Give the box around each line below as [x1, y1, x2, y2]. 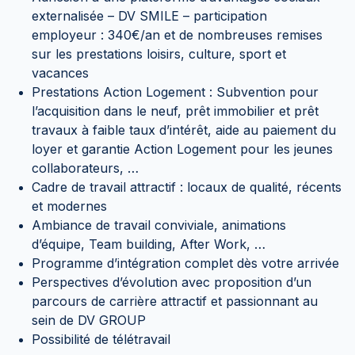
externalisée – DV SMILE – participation [32, 8, 267, 24]
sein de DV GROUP [32, 312, 146, 328]
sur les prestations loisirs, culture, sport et [32, 46, 286, 62]
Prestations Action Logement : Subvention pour [32, 84, 319, 100]
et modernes [32, 198, 107, 214]
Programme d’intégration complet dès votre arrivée [32, 255, 339, 271]
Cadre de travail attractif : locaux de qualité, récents [32, 179, 342, 195]
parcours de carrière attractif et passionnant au [32, 293, 318, 309]
